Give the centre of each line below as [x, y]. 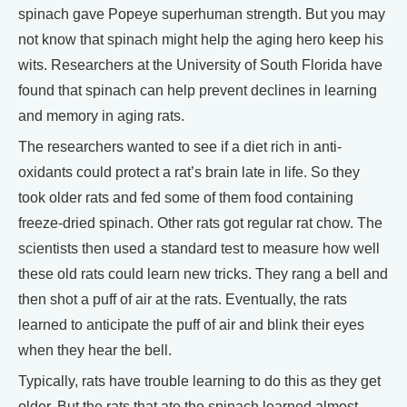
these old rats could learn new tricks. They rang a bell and [203, 274]
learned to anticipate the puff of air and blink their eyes [191, 325]
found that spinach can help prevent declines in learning [198, 90]
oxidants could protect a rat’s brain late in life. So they [189, 172]
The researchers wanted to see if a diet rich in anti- [180, 147]
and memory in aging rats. [101, 116]
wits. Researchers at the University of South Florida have [200, 65]
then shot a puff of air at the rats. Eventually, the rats [183, 299]
